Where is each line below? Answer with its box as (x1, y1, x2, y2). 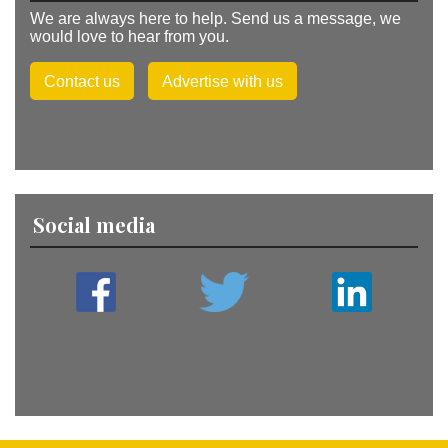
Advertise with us (162, 73, 283, 91)
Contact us (44, 73, 120, 91)
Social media (33, 211, 155, 239)
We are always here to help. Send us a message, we (30, 10, 401, 28)
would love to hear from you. (30, 28, 229, 46)
